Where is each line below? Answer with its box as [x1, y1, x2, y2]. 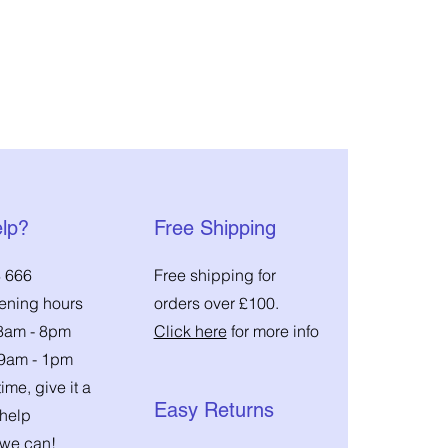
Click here [153, 321, 227, 342]
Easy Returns [153, 398, 274, 423]
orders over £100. [153, 293, 279, 314]
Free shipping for [153, 265, 276, 286]
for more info [226, 321, 319, 342]
